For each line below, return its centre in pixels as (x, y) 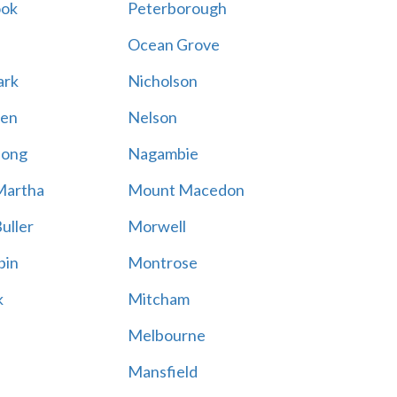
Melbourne (166, 335)
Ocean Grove (173, 44)
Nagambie (163, 153)
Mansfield (162, 371)
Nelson (152, 117)
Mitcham (158, 299)
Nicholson (162, 81)
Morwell (156, 226)
